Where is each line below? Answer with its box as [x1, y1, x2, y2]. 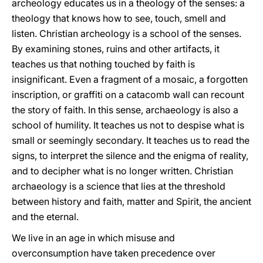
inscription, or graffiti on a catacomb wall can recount [12, 89, 244, 100]
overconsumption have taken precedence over [12, 247, 215, 259]
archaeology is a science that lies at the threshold [12, 180, 225, 192]
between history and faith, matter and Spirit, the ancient [12, 195, 251, 207]
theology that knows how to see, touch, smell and [12, 12, 226, 24]
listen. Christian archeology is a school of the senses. [12, 28, 241, 39]
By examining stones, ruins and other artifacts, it [12, 43, 220, 55]
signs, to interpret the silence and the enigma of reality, [12, 150, 248, 161]
